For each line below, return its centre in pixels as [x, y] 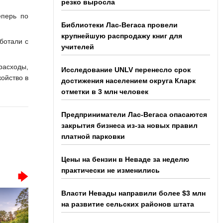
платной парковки [93, 136]
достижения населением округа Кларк [128, 81]
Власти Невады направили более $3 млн [133, 193]
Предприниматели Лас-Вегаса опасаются [134, 114]
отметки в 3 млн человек [105, 92]
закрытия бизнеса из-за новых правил [129, 125]
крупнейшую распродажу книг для [121, 36]
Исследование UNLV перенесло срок [126, 70]
